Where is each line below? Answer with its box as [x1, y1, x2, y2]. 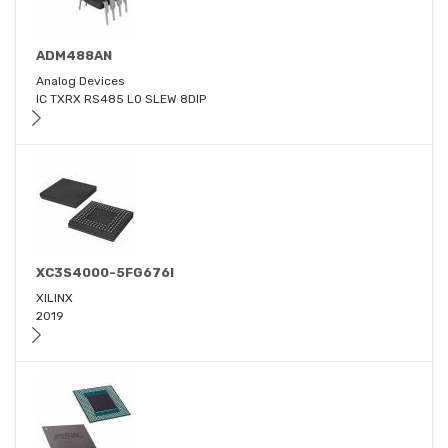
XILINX [36, 291, 73, 306]
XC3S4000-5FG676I [36, 265, 174, 281]
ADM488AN [36, 48, 112, 64]
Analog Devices [36, 74, 125, 89]
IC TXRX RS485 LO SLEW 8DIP [36, 92, 206, 107]
